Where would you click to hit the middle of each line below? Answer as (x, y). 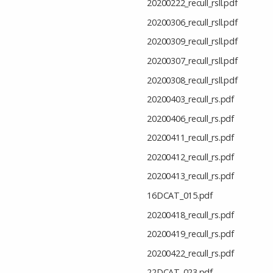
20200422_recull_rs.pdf (190, 253)
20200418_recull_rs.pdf (190, 214)
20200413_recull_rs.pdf (190, 176)
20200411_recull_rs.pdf (190, 138)
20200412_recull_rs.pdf (190, 157)
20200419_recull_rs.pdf (190, 234)
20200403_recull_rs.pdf (190, 99)
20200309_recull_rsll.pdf (192, 41)
